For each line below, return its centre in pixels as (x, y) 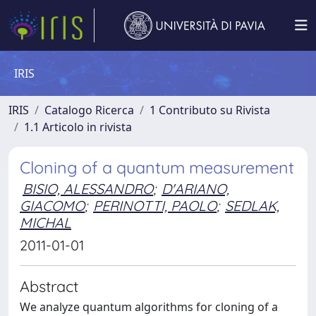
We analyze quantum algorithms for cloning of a (149, 307)
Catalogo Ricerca (89, 110)
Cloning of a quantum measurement (157, 168)
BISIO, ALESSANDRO (88, 189)
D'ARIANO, (195, 189)
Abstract (49, 286)
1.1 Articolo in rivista (78, 127)
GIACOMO (52, 206)
